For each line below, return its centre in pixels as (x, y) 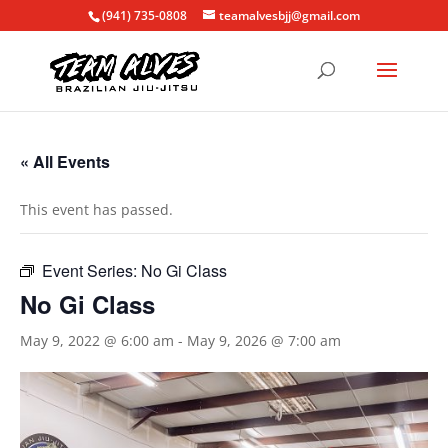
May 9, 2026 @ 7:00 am (264, 340)
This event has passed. (96, 209)
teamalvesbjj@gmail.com (289, 15)
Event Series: (91, 270)
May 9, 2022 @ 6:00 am (97, 340)
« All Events (65, 161)
